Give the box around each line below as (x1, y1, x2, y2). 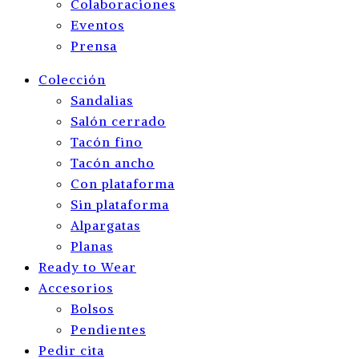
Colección (38, 71, 106, 87)
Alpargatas (71, 217, 140, 233)
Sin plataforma (71, 196, 169, 212)
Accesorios (38, 280, 113, 296)
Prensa (71, 38, 117, 54)
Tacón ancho (71, 155, 155, 171)
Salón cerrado (71, 113, 166, 129)
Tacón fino (71, 134, 143, 150)
